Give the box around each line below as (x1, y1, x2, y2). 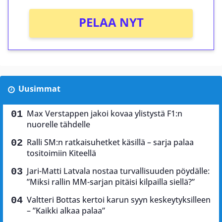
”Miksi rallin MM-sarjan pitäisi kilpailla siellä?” (27, 176, 195, 187)
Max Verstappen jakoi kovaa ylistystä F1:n (27, 108, 182, 119)
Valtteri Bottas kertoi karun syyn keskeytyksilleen (27, 194, 211, 205)
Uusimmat (18, 83, 60, 94)
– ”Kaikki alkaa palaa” (27, 205, 105, 216)
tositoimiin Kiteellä (27, 147, 96, 159)
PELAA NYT (78, 13, 144, 30)
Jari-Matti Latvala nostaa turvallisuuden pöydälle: (27, 165, 210, 176)
